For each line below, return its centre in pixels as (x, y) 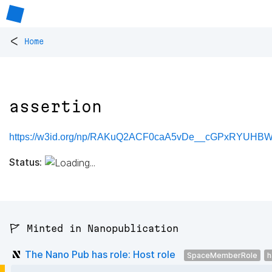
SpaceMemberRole (222, 255)
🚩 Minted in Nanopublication (94, 229)
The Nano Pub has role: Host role (100, 254)
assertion (56, 107)
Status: (25, 162)
